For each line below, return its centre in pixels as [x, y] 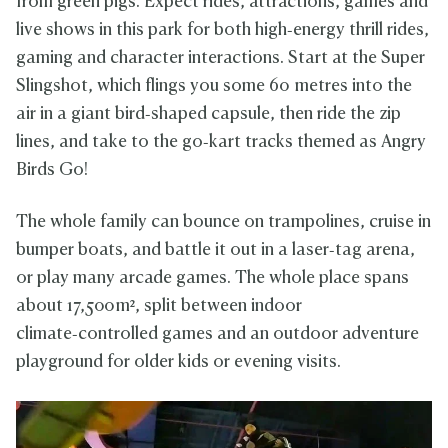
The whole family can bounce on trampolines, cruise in [223, 222]
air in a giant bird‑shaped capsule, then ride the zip [208, 114]
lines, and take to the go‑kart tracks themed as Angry [221, 142]
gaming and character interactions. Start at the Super [220, 58]
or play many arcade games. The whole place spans [212, 278]
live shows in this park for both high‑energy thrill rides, [222, 30]
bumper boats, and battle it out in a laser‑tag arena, [215, 250]
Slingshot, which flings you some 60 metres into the [214, 86]
